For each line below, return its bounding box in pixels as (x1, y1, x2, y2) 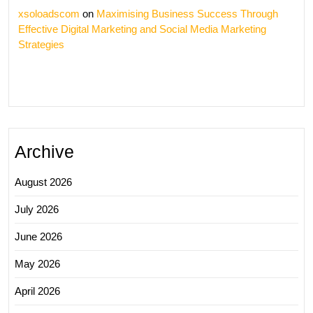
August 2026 (15, 175, 72, 188)
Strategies (18, 38, 64, 50)
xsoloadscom (18, 7, 80, 20)
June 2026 (15, 230, 62, 242)
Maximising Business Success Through (96, 7, 278, 20)
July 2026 (15, 203, 59, 215)
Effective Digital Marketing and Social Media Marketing (18, 22, 266, 35)
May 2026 (15, 257, 60, 270)
